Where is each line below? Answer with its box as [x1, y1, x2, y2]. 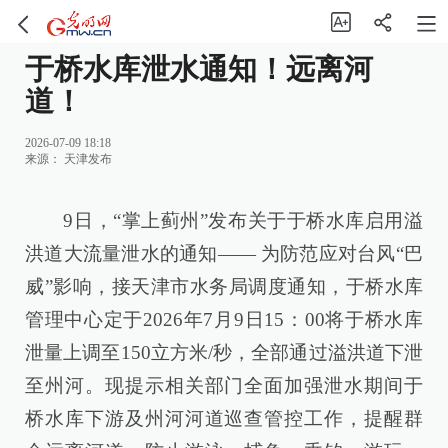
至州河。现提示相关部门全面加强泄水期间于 [25, 374, 423, 396]
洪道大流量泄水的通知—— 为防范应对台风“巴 [25, 242, 423, 264]
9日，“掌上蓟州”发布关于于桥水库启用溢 [63, 209, 423, 231]
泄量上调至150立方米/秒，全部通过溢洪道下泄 [25, 341, 423, 363]
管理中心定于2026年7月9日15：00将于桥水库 [25, 308, 423, 330]
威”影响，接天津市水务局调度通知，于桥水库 [25, 275, 423, 297]
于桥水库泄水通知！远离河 [25, 53, 373, 86]
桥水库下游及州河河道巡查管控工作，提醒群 [25, 407, 423, 429]
